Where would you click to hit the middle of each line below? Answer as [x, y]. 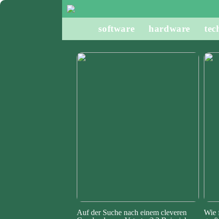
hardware [170, 29]
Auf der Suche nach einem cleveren [132, 213]
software [117, 29]
